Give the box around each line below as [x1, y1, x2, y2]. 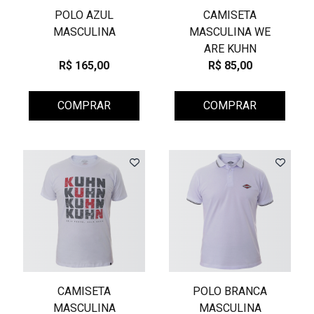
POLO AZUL [55, 8, 114, 22]
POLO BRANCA [193, 285, 267, 298]
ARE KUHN [203, 42, 257, 55]
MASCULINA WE [189, 25, 271, 39]
